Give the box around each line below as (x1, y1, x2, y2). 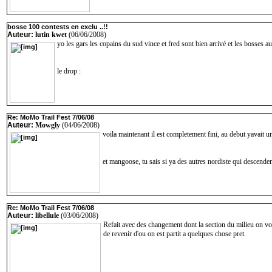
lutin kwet (35, 30, 67, 39)
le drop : (57, 67, 81, 75)
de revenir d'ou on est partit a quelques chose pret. (103, 229, 246, 238)
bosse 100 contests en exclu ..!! (7, 23, 108, 30)
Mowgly (35, 121, 60, 129)
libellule (35, 211, 59, 220)
